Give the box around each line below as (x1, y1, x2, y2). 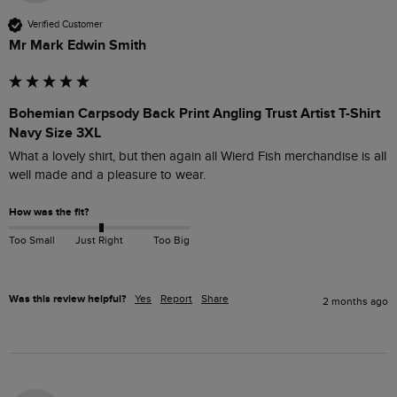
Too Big (152, 233, 190, 246)
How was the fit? (9, 205, 89, 219)
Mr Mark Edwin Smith (9, 35, 146, 54)
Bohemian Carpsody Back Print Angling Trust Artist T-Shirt (9, 104, 380, 122)
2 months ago (323, 294, 388, 307)
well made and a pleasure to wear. (9, 167, 209, 183)
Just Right (74, 233, 123, 246)
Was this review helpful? (9, 292, 126, 306)
